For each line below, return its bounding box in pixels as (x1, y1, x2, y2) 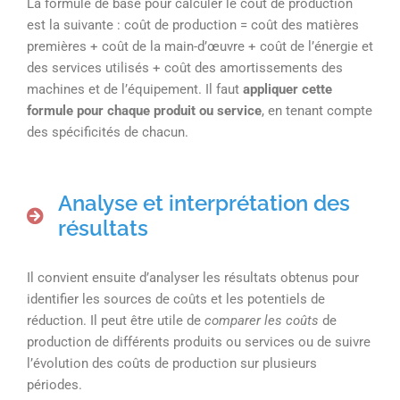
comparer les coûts (204, 312, 322, 329)
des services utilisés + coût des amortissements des (27, 60, 343, 77)
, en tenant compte (262, 103, 372, 120)
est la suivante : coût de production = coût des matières (27, 17, 359, 34)
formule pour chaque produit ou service (27, 103, 262, 120)
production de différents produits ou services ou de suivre (27, 333, 371, 350)
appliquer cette (243, 81, 332, 98)
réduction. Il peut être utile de (27, 312, 204, 329)
